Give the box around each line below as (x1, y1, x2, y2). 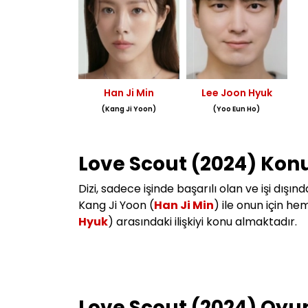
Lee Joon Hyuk (201, 86, 272, 100)
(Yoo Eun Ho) (213, 104, 261, 115)
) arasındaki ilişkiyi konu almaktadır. (108, 214, 297, 230)
